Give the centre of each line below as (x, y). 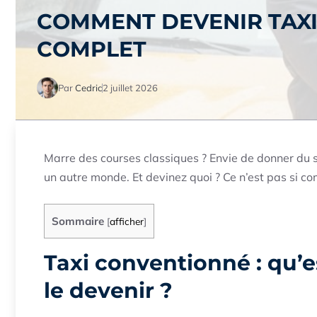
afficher (127, 221)
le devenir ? (108, 291)
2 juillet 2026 (130, 87)
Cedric (88, 87)
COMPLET (92, 49)
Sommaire (78, 221)
